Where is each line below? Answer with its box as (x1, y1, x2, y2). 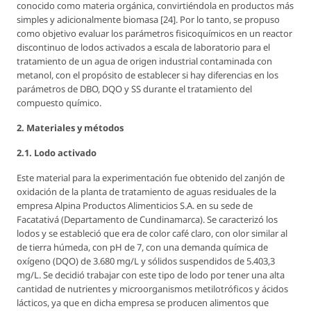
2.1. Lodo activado (17, 146, 96, 159)
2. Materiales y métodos (17, 121, 124, 134)
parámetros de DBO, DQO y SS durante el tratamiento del (17, 82, 252, 95)
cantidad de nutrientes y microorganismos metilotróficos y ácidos (17, 282, 288, 295)
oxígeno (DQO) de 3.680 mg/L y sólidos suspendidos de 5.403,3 (17, 254, 275, 267)
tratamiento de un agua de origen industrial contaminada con (17, 54, 272, 67)
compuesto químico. (17, 96, 101, 109)
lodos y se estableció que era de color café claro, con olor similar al (17, 226, 287, 239)
